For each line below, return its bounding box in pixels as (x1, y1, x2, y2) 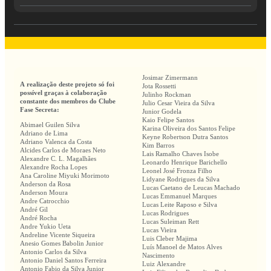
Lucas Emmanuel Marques (142, 192, 217, 200)
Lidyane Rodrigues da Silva (142, 175, 220, 183)
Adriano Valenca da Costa (20, 138, 92, 146)
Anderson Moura (20, 189, 68, 197)
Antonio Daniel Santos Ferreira (20, 256, 106, 264)
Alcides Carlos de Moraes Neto (20, 146, 106, 154)
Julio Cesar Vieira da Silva (142, 99, 215, 107)
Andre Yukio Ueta (20, 223, 71, 230)
